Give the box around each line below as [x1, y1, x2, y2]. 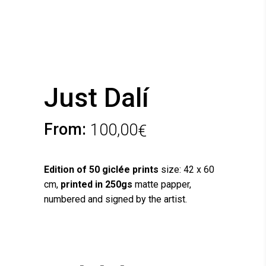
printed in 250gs [61, 178, 132, 190]
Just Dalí [44, 82, 149, 113]
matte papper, [132, 178, 191, 190]
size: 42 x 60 [159, 163, 214, 175]
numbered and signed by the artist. [44, 193, 187, 205]
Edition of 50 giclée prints [44, 163, 159, 175]
